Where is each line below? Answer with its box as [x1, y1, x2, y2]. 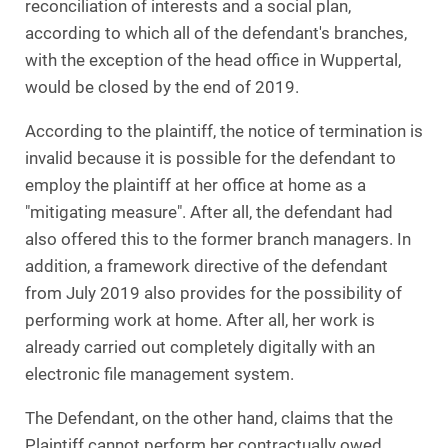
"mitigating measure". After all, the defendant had [25, 202, 393, 222]
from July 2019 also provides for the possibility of [25, 283, 402, 303]
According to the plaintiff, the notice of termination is [25, 121, 423, 141]
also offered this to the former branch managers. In [25, 229, 411, 249]
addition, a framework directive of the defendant [25, 256, 388, 276]
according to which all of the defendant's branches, [25, 23, 407, 43]
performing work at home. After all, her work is [25, 310, 375, 330]
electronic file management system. [25, 364, 298, 384]
